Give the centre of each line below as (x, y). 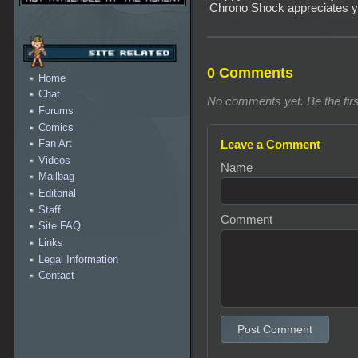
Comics (56, 127)
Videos (54, 160)
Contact (56, 276)
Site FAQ (60, 226)
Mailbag (56, 177)
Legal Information (78, 259)
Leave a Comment (270, 145)
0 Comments (250, 73)
